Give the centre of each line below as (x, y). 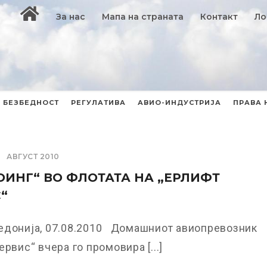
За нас (71, 17)
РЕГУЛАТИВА (98, 103)
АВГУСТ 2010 (33, 156)
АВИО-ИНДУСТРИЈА (179, 103)
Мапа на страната (143, 17)
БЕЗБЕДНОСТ (31, 103)
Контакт (219, 17)
